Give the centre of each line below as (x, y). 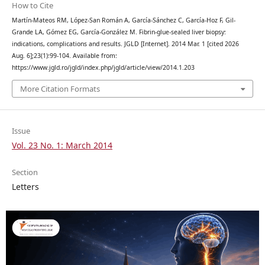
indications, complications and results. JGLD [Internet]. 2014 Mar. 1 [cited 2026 (125, 44)
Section (25, 172)
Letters (25, 186)
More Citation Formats (60, 88)
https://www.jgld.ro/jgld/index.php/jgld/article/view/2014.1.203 (103, 68)
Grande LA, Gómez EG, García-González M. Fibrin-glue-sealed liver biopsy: (119, 32)
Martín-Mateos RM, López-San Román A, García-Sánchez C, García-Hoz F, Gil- (123, 20)
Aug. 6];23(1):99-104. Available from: (64, 56)
